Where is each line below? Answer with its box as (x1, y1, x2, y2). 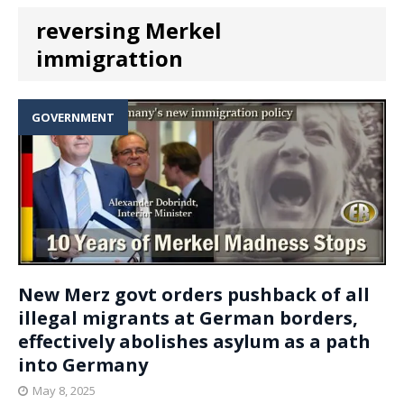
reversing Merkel (36, 15, 222, 46)
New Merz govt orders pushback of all (18, 282, 370, 308)
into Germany (18, 353, 148, 378)
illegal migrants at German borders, (18, 306, 358, 331)
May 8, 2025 (32, 382, 96, 399)
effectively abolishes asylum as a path (18, 329, 371, 354)
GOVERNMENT (32, 109, 115, 126)
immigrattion (36, 43, 183, 74)
